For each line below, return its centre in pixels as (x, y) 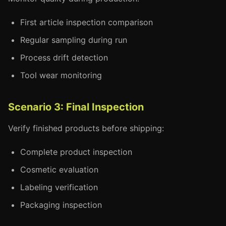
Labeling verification (59, 187)
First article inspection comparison (87, 22)
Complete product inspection (76, 152)
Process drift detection (64, 58)
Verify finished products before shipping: (86, 128)
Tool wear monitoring (61, 75)
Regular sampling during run (74, 40)
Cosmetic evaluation (59, 169)
